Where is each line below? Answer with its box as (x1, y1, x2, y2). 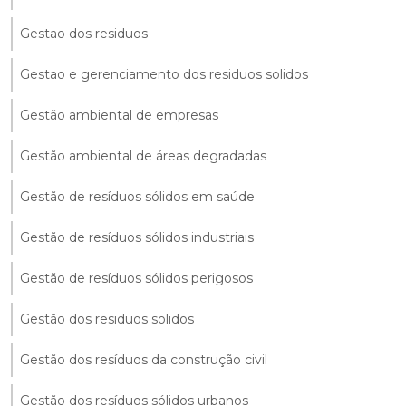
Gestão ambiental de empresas (20, 106, 218, 123)
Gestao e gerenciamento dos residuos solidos (20, 65, 308, 82)
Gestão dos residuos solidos (20, 310, 194, 327)
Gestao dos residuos (20, 24, 148, 42)
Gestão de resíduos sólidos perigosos (20, 269, 253, 286)
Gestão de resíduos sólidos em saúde (20, 188, 255, 205)
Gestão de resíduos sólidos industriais (20, 228, 254, 246)
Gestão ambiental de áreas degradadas (20, 147, 266, 164)
